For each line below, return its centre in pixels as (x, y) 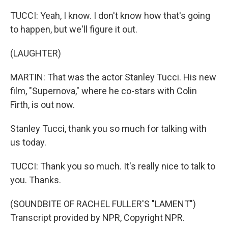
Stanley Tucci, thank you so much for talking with (108, 129)
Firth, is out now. (42, 105)
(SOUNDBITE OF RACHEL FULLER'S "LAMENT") (103, 204)
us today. (28, 142)
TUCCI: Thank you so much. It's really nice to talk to (113, 166)
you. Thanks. (36, 180)
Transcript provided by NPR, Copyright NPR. (97, 218)
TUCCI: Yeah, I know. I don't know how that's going (110, 16)
